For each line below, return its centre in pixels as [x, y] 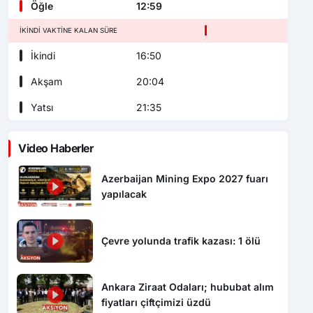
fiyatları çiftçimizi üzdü [156, 303]
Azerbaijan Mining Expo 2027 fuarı [185, 179]
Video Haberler [56, 148]
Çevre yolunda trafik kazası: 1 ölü [181, 240]
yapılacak [124, 194]
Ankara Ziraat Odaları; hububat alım [188, 287]
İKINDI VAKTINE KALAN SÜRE [68, 30]
